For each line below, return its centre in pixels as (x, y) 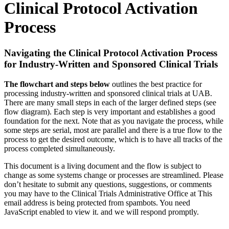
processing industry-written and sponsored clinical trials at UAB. (108, 93)
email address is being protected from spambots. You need (97, 202)
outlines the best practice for (156, 84)
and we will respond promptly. (149, 212)
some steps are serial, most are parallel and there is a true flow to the (113, 130)
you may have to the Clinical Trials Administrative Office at (101, 193)
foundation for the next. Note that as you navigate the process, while (114, 121)
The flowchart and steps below (57, 84)
